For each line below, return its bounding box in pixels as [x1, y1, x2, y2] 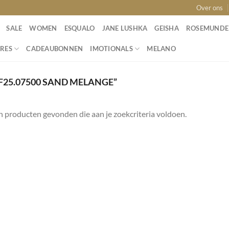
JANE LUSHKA [102, 24, 148, 32]
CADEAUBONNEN [26, 44, 83, 53]
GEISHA [154, 24, 179, 32]
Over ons [196, 4, 223, 12]
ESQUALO [64, 24, 95, 32]
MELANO [147, 44, 176, 53]
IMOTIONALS [90, 44, 133, 53]
